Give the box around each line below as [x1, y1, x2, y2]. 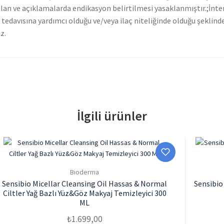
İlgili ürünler [77, 108, 147, 124]
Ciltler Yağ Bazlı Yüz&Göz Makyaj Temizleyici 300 [2, 187, 166, 198]
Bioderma [70, 167, 99, 176]
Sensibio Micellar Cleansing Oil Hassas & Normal [2, 178, 167, 188]
